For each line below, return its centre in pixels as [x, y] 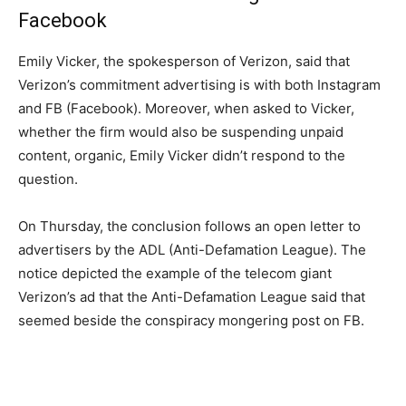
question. [48, 179]
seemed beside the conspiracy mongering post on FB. [191, 320]
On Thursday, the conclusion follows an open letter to [189, 226]
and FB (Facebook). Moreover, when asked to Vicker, [186, 108]
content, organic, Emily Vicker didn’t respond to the [182, 155]
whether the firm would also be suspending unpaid [181, 132]
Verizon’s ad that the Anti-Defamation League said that [192, 297]
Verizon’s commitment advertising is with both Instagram [199, 85]
